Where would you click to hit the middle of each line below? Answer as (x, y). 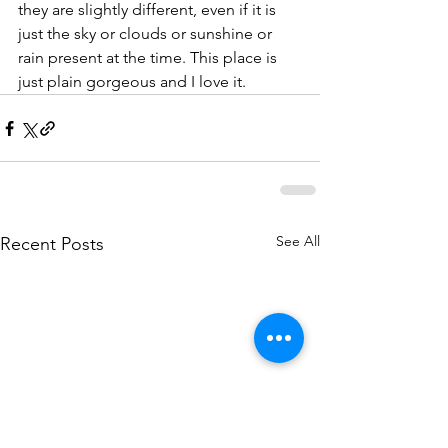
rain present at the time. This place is (149, 58)
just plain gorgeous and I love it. (134, 82)
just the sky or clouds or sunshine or (147, 34)
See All (298, 241)
